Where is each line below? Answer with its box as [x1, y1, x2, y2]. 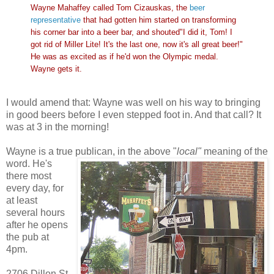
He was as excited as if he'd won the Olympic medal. [31, 52, 218, 62]
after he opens [6, 220, 68, 231]
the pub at [6, 232, 49, 243]
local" [177, 146, 204, 157]
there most [6, 171, 51, 182]
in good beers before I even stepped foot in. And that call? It [6, 109, 261, 120]
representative [31, 15, 81, 25]
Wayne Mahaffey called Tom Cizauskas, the [31, 3, 190, 13]
